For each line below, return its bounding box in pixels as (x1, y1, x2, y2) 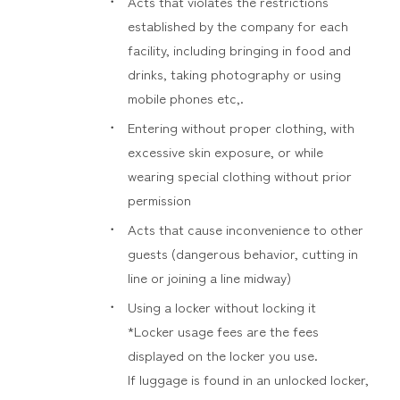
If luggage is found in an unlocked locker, (127, 370, 369, 388)
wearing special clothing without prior (127, 166, 352, 185)
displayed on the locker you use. (127, 346, 318, 364)
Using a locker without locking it (127, 297, 316, 316)
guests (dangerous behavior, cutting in (127, 244, 358, 262)
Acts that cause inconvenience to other (127, 220, 363, 238)
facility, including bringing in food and (127, 40, 351, 59)
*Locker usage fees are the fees (127, 321, 319, 340)
